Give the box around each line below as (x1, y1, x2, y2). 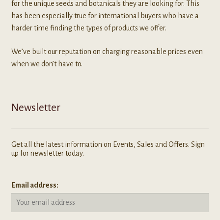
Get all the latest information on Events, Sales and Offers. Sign (11, 140, 205, 148)
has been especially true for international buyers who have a (11, 12, 199, 20)
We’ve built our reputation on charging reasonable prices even (11, 48, 203, 56)
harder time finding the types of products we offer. (11, 24, 166, 32)
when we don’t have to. (11, 60, 82, 68)
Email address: (11, 181, 58, 190)
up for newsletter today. (11, 149, 84, 157)
